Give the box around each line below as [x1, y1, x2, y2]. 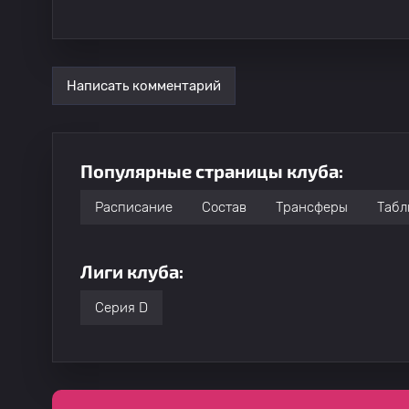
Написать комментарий [67, 77, 221, 94]
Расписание [95, 199, 173, 215]
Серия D [95, 299, 148, 316]
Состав [202, 199, 246, 215]
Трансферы [276, 199, 348, 215]
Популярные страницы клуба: [80, 160, 343, 182]
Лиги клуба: [80, 260, 184, 282]
